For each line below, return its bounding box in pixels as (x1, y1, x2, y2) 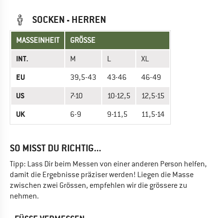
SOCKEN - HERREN (30, 14, 106, 26)
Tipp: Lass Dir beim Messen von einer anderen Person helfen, (10, 159, 207, 169)
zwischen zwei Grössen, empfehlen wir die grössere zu (10, 181, 187, 190)
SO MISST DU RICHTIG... (10, 142, 101, 154)
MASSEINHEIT (16, 36, 59, 45)
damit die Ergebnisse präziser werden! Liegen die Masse (10, 170, 194, 180)
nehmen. (10, 191, 39, 201)
